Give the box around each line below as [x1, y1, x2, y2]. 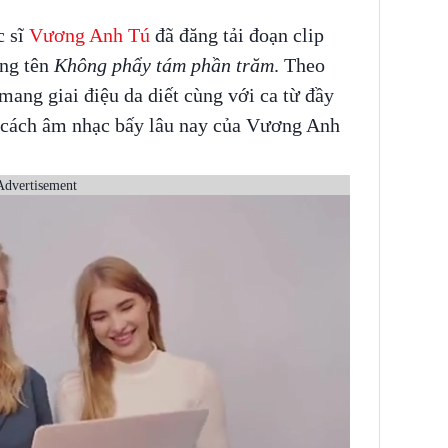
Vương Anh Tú [28, 24, 155, 46]
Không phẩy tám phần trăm [53, 54, 274, 76]
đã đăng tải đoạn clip [154, 24, 324, 46]
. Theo [273, 54, 325, 76]
